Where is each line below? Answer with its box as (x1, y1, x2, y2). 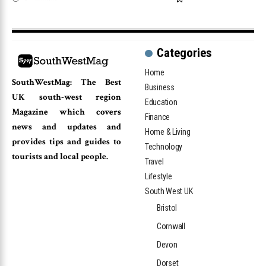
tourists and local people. (12, 151, 110, 163)
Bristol (157, 203, 178, 213)
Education (145, 97, 178, 107)
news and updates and (12, 121, 121, 133)
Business (145, 83, 175, 93)
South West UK (145, 186, 193, 197)
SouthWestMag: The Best (12, 77, 121, 88)
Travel (145, 157, 164, 167)
